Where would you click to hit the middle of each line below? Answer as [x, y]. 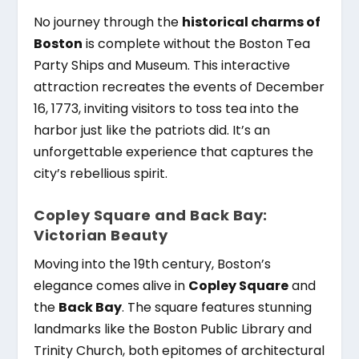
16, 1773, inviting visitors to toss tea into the [167, 109]
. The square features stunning [217, 307]
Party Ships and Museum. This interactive [162, 66]
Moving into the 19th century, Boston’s [153, 264]
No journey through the [108, 22]
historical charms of [252, 22]
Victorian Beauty [101, 235]
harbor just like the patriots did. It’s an [152, 131]
